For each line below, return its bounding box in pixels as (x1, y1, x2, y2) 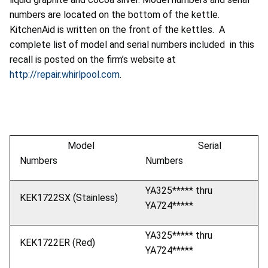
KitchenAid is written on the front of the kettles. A (10, 24, 225, 36)
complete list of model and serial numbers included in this (10, 39, 254, 51)
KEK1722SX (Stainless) (20, 192, 118, 204)
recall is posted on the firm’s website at (10, 54, 176, 66)
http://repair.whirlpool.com (10, 69, 120, 81)
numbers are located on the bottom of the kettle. (10, 9, 220, 21)
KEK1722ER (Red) (20, 237, 95, 249)
